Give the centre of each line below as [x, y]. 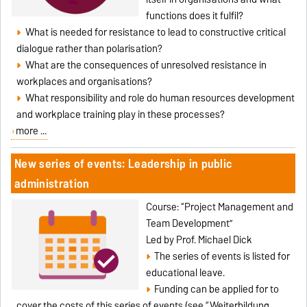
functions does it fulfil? [194, 15]
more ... [31, 131]
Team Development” [189, 223]
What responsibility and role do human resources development [160, 98]
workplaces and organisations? [85, 81]
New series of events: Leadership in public [123, 163]
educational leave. [185, 272]
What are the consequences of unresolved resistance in [146, 65]
